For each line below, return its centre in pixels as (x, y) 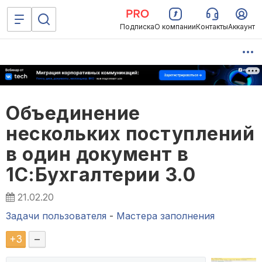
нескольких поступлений (130, 134)
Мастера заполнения (166, 216)
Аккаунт (242, 27)
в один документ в (97, 154)
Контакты (212, 27)
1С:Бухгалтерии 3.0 (101, 175)
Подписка (137, 27)
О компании (175, 27)
